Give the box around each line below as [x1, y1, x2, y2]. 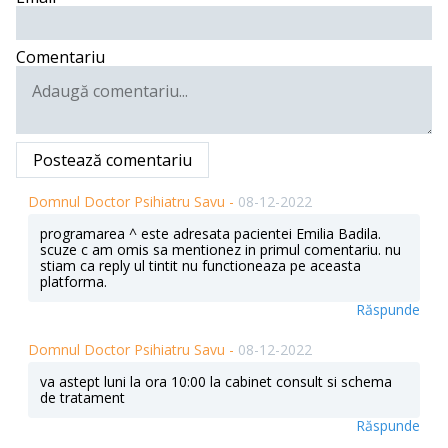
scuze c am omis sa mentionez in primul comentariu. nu [40, 240, 401, 260]
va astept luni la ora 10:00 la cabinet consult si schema [40, 372, 392, 392]
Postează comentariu [33, 149, 192, 172]
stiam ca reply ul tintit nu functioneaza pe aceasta [40, 256, 361, 276]
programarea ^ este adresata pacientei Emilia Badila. [40, 224, 381, 244]
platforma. [40, 272, 107, 292]
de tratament [40, 388, 125, 408]
